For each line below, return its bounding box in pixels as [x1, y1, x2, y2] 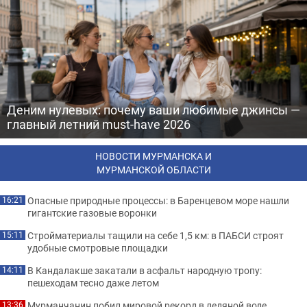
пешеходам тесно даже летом [27, 276, 159, 290]
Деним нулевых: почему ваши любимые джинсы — [7, 101, 300, 119]
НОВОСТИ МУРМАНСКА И [95, 149, 212, 163]
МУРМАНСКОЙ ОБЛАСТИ [96, 163, 211, 177]
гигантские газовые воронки [27, 206, 157, 220]
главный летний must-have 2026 [7, 116, 191, 133]
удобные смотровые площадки [27, 241, 168, 255]
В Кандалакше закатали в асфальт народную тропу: [27, 264, 262, 278]
